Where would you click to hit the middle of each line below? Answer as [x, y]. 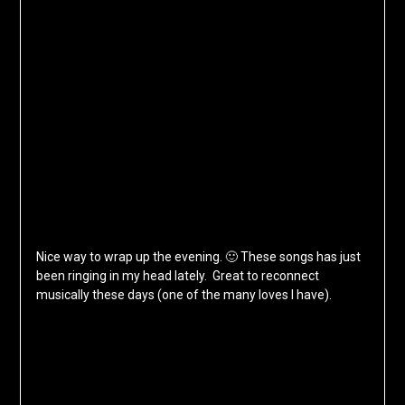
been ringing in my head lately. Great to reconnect [177, 276]
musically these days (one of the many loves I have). [184, 295]
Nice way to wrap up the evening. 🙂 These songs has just [198, 257]
